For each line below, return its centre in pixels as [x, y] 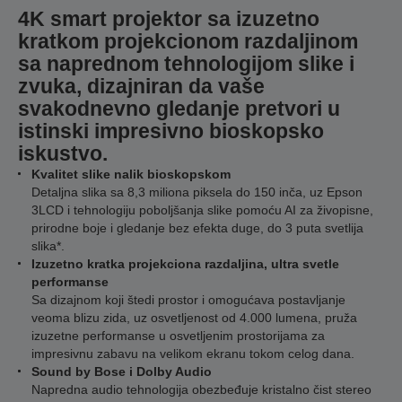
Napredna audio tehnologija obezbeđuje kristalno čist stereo [201, 389]
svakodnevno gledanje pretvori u [179, 109]
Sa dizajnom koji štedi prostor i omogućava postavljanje [188, 300]
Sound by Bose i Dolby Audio [122, 371]
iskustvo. [63, 153]
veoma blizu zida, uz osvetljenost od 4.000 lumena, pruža [194, 318]
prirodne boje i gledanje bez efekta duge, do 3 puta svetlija [197, 228]
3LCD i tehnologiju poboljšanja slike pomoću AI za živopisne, [202, 210]
